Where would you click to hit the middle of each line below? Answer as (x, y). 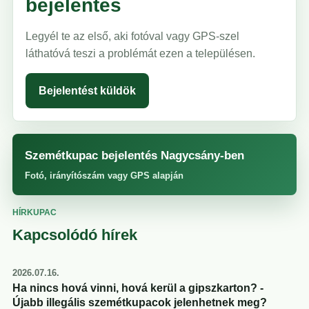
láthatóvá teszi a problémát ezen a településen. (140, 54)
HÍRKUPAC (34, 213)
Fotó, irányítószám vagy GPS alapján (104, 176)
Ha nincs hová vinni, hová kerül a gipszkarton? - (138, 288)
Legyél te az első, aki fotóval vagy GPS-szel (132, 37)
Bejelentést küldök (87, 91)
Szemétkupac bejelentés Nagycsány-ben (134, 156)
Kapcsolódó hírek (75, 235)
